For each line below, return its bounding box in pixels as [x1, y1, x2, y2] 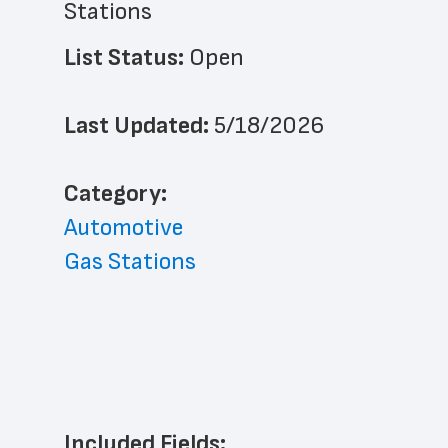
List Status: [64, 43, 189, 72]
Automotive [64, 213, 183, 242]
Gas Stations [64, 247, 196, 276]
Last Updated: [64, 111, 214, 140]
